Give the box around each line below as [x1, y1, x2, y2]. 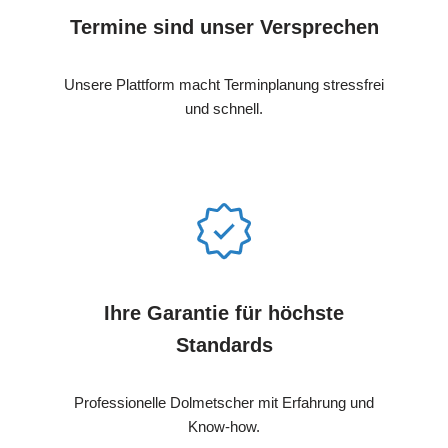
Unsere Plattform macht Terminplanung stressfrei [64, 75, 384, 93]
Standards [175, 333, 273, 356]
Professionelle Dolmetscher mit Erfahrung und [74, 393, 374, 411]
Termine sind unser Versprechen [69, 15, 379, 38]
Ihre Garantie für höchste [104, 301, 344, 324]
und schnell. [185, 99, 263, 117]
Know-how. [188, 417, 260, 435]
